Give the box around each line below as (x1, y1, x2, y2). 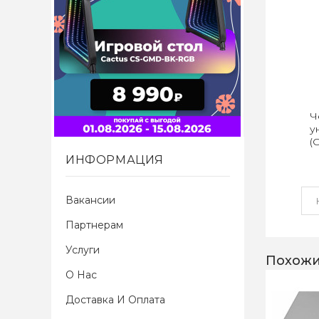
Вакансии (66, 194, 115, 206)
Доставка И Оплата (66, 293, 165, 306)
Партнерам (66, 219, 123, 231)
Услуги (66, 244, 100, 256)
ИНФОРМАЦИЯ (66, 153, 164, 167)
